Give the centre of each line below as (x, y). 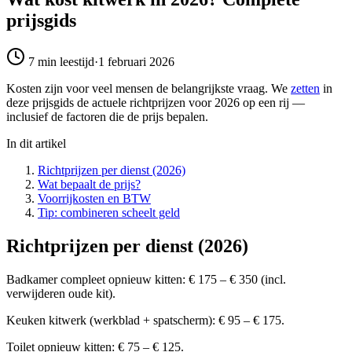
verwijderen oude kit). (61, 293)
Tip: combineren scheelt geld (109, 212)
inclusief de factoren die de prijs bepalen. (107, 116)
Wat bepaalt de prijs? (89, 184)
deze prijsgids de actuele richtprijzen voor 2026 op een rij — (156, 102)
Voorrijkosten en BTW (94, 198)
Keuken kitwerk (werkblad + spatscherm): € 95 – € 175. (145, 320)
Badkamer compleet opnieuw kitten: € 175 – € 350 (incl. (146, 279)
